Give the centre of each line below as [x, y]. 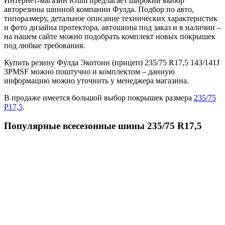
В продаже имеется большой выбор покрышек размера [99, 97]
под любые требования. [44, 45]
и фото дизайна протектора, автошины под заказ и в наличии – [113, 27]
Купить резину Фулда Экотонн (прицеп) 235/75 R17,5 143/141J [112, 62]
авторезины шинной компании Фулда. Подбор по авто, [99, 9]
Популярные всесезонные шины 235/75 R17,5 [103, 126]
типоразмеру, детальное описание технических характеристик [111, 18]
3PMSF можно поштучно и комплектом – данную [89, 71]
